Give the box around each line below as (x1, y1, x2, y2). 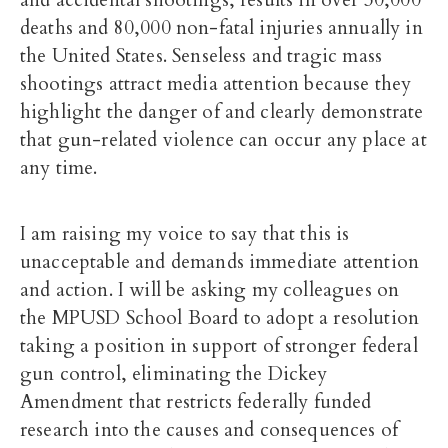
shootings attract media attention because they (20, 71, 412, 97)
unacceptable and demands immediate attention (20, 249, 420, 275)
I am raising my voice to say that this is (20, 221, 350, 247)
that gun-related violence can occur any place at (20, 127, 427, 153)
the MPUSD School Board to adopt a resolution (20, 305, 420, 331)
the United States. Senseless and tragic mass (20, 43, 383, 69)
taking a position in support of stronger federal (20, 333, 418, 359)
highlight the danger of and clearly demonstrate (20, 99, 424, 125)
